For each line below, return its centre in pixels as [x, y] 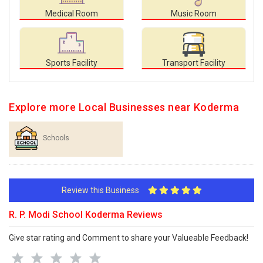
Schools [56, 138]
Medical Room [72, 14]
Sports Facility [72, 63]
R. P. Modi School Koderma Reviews [86, 215]
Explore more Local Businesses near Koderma [124, 107]
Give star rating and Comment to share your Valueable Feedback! [129, 238]
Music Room [194, 14]
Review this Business [104, 190]
